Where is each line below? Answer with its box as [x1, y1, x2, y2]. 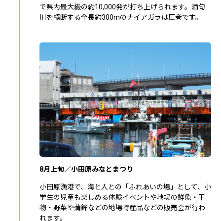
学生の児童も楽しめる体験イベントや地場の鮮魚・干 [39, 193, 205, 201]
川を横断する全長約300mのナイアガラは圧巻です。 [39, 13, 202, 21]
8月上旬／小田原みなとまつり [39, 165, 133, 173]
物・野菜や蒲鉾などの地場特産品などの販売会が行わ [39, 203, 205, 212]
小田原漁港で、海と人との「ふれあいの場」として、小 [39, 183, 211, 191]
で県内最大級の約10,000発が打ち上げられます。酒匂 [39, 2, 205, 11]
